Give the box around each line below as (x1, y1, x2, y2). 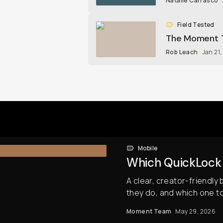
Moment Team (126, 207, 172, 216)
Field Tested (177, 20, 215, 29)
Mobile (138, 144, 158, 152)
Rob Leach (166, 48, 198, 56)
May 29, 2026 (175, 207, 216, 216)
